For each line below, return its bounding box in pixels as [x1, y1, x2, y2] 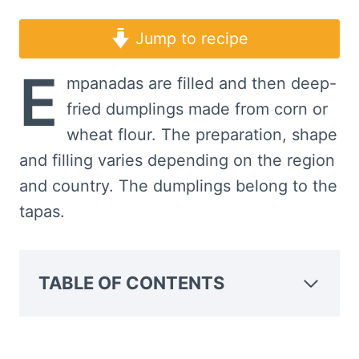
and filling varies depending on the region [19, 151, 335, 171]
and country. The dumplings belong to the [19, 176, 337, 196]
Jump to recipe [131, 29, 249, 49]
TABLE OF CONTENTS [38, 272, 224, 294]
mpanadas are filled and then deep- [67, 74, 337, 94]
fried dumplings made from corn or [67, 99, 328, 119]
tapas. [19, 202, 65, 222]
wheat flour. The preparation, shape [67, 125, 337, 145]
